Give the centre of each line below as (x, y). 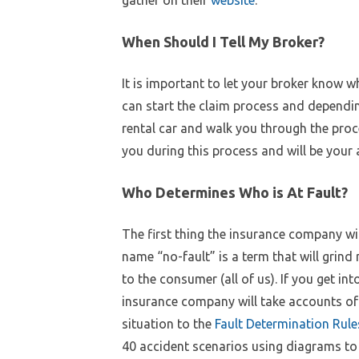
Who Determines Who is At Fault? (235, 192)
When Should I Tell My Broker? (223, 41)
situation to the (168, 323)
